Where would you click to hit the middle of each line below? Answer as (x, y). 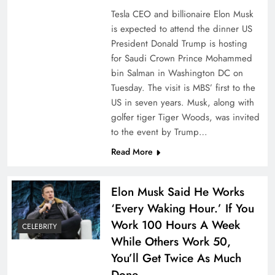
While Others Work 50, (171, 242)
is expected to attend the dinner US (181, 29)
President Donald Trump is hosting (179, 44)
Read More (132, 152)
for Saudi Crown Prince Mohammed (181, 58)
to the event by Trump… (159, 132)
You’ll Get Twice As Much (176, 258)
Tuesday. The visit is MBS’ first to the (183, 88)
